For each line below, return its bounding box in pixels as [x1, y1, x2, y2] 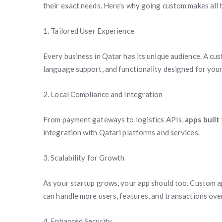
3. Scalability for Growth [43, 153, 125, 162]
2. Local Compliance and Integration [43, 90, 163, 99]
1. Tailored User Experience [43, 26, 134, 35]
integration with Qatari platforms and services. [43, 128, 200, 137]
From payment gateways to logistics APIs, [43, 115, 185, 124]
